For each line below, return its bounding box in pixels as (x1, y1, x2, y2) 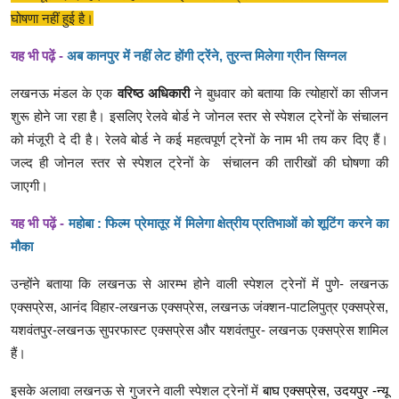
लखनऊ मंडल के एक (11, 85, 118, 102)
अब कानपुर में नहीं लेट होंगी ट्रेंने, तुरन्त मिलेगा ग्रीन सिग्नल (67, 48, 346, 64)
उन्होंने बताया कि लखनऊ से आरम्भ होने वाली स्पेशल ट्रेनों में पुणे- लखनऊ (11, 276, 388, 292)
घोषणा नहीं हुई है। (11, 11, 94, 27)
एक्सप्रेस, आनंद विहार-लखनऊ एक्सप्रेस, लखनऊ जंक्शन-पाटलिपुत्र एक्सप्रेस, (11, 299, 388, 315)
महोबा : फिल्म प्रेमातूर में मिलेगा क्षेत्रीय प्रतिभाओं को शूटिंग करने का (68, 216, 389, 232)
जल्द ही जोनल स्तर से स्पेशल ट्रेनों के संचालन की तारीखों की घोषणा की (11, 155, 388, 171)
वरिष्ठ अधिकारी (117, 85, 190, 102)
